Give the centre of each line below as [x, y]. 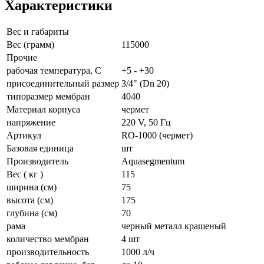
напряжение [31, 123]
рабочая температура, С [54, 71]
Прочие [22, 58]
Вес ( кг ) [25, 174]
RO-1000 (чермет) [157, 136]
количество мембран [48, 239]
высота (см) [30, 200]
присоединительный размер [63, 84]
